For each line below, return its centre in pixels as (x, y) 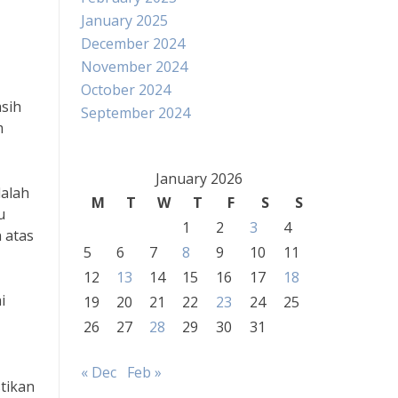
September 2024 (135, 113)
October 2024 (126, 90)
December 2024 (133, 44)
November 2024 (134, 67)
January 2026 (199, 179)
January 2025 (124, 20)
